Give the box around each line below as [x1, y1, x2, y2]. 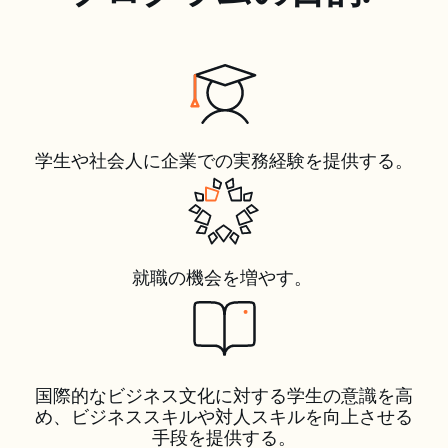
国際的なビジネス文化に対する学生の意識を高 [35, 384, 413, 406]
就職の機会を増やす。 [132, 266, 316, 288]
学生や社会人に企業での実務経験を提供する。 [35, 149, 413, 171]
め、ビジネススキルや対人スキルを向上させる [35, 405, 413, 427]
